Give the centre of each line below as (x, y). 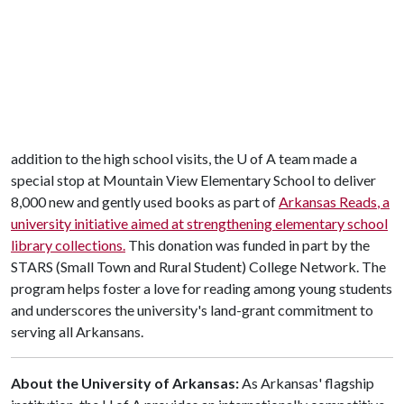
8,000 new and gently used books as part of (145, 202)
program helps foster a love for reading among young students (202, 288)
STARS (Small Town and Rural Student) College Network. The (198, 266)
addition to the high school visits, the (124, 158)
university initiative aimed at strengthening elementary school (199, 223)
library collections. (68, 245)
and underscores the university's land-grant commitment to (192, 310)
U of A (256, 158)
